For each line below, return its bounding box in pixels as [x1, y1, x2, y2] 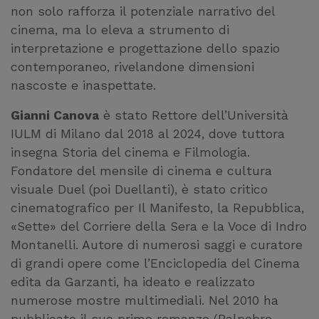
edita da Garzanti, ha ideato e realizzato [11, 274, 255, 289]
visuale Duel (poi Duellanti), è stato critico [11, 182, 268, 197]
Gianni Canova [11, 108, 99, 122]
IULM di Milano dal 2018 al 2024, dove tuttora [11, 126, 285, 141]
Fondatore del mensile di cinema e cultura [11, 163, 272, 178]
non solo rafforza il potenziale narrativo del [11, 4, 275, 19]
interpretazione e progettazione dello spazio [11, 41, 280, 56]
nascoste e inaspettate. [11, 78, 156, 93]
